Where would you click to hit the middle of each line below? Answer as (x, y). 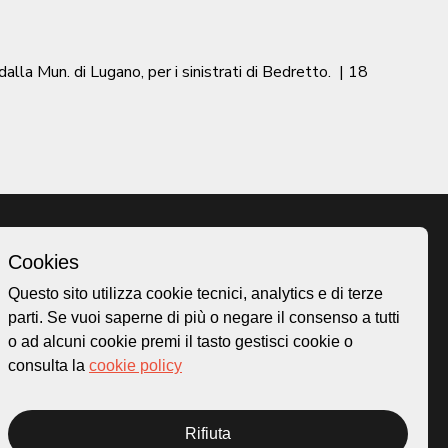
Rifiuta (208, 433)
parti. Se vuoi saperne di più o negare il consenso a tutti (204, 317)
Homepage (239, 283)
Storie (224, 355)
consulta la (48, 365)
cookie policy (135, 365)
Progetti (229, 403)
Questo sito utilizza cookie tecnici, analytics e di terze (195, 293)
